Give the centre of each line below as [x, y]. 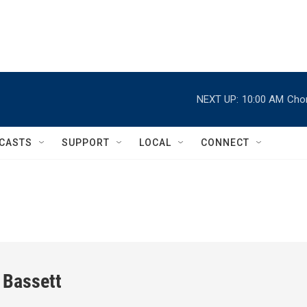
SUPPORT [86, 143]
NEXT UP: [218, 99]
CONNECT [225, 143]
